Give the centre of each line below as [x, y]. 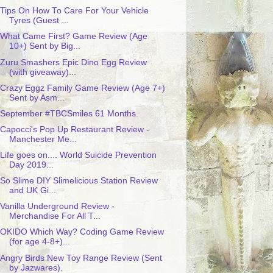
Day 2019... [31, 165]
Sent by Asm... [37, 97]
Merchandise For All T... [55, 216]
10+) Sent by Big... [44, 46]
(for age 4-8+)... [39, 242]
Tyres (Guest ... [39, 21]
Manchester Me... [43, 139]
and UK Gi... [32, 191]
